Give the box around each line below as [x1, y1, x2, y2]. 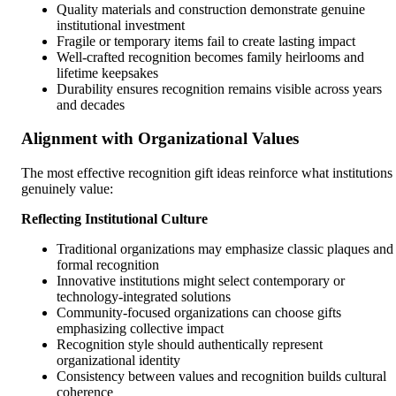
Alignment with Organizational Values [21, 129, 299, 148]
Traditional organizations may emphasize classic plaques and [57, 240, 393, 256]
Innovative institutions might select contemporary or [57, 272, 345, 288]
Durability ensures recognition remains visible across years [57, 80, 382, 96]
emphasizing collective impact [57, 320, 224, 336]
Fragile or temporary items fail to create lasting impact [57, 33, 355, 49]
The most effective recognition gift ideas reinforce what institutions [21, 164, 392, 180]
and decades [57, 96, 125, 112]
